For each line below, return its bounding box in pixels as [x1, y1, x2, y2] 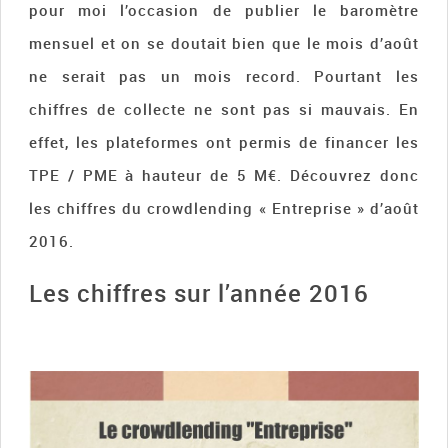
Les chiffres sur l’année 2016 [29, 277, 369, 309]
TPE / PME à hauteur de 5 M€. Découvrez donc [29, 165, 419, 185]
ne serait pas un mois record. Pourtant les [29, 66, 419, 86]
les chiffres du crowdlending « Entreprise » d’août [29, 198, 419, 218]
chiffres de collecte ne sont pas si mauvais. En [29, 99, 419, 119]
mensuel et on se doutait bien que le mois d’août [29, 33, 419, 53]
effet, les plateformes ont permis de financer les [29, 132, 419, 152]
